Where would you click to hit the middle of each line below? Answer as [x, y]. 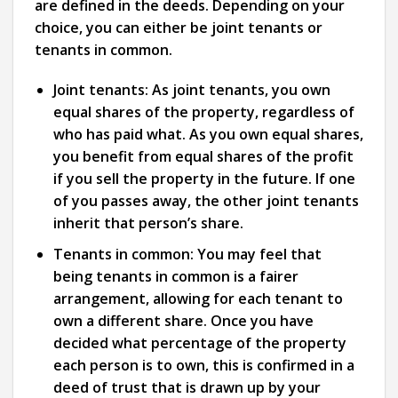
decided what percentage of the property [199, 343]
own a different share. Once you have [183, 321]
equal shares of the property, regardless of [203, 112]
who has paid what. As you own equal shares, [208, 135]
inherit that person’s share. [148, 223]
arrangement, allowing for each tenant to [198, 299]
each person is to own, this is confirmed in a [203, 366]
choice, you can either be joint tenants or [179, 27]
